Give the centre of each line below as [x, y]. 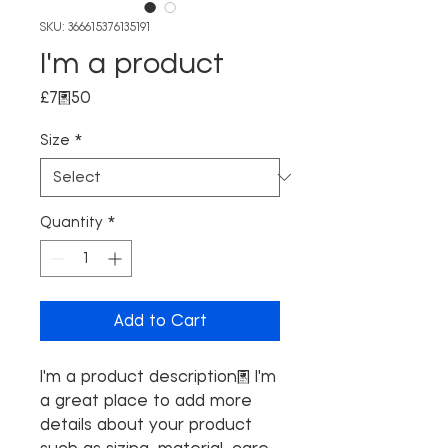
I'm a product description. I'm [158, 376]
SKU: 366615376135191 [95, 26]
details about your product [146, 424]
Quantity [71, 221]
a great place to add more [146, 400]
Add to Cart [160, 320]
